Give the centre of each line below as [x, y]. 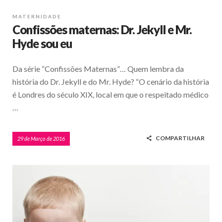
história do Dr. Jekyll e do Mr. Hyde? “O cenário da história [111, 82]
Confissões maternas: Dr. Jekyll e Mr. [102, 30]
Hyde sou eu [42, 44]
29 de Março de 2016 [41, 139]
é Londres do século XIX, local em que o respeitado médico [111, 95]
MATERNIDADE [37, 17]
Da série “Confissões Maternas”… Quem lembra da [98, 69]
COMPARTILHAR [180, 138]
